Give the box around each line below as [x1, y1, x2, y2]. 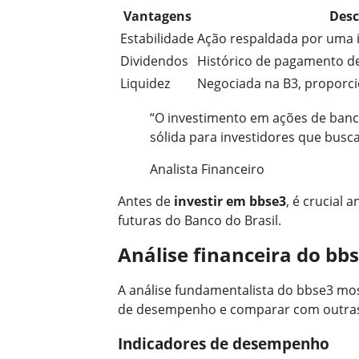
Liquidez [120, 74, 170, 92]
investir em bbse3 [174, 192, 286, 210]
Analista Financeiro [150, 159, 264, 178]
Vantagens [123, 6, 192, 25]
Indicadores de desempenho [118, 333, 329, 354]
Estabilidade [120, 29, 194, 47]
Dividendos [120, 51, 188, 70]
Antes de [118, 192, 174, 210]
